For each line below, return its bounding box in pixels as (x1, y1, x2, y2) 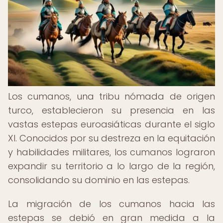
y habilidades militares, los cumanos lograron (8, 146, 215, 158)
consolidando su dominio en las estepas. (8, 174, 190, 186)
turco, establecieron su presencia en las (8, 104, 215, 116)
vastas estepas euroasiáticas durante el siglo (8, 118, 215, 130)
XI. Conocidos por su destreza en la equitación (8, 132, 215, 144)
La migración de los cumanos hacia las (8, 198, 215, 210)
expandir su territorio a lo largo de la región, (8, 160, 215, 172)
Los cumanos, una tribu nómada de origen (8, 90, 215, 103)
